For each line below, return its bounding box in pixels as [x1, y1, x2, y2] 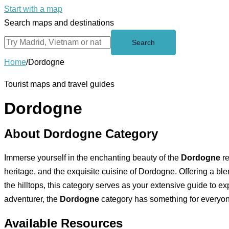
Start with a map [4, 5, 62, 13]
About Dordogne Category [4, 126, 158, 141]
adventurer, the [4, 194, 60, 203]
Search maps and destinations [4, 18, 114, 27]
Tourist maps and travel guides [4, 80, 114, 88]
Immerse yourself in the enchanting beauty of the [4, 153, 181, 162]
